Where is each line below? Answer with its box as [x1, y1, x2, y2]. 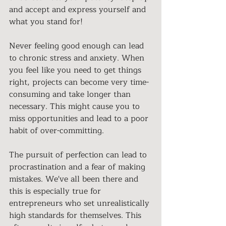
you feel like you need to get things [9, 63, 144, 77]
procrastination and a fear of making [9, 160, 148, 174]
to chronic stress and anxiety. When [9, 51, 147, 65]
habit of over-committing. [9, 124, 106, 137]
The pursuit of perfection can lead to [9, 148, 149, 161]
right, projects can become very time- [9, 75, 149, 89]
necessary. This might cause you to [9, 99, 142, 113]
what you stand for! [9, 15, 85, 28]
